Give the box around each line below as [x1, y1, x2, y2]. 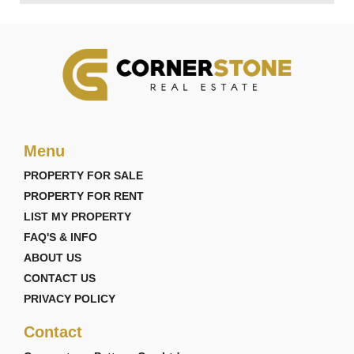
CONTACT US [24, 272, 96, 285]
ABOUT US [24, 251, 81, 265]
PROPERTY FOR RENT [24, 190, 144, 203]
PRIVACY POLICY [24, 292, 115, 306]
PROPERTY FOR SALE [24, 169, 143, 183]
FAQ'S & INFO [24, 231, 97, 244]
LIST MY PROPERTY [24, 210, 131, 224]
